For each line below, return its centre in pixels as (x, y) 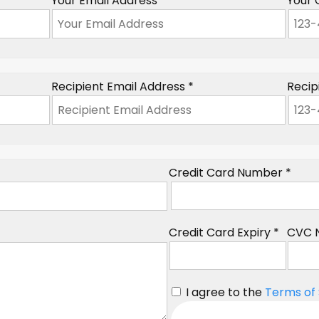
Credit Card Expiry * (224, 233)
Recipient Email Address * (122, 87)
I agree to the (224, 293)
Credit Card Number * (230, 173)
